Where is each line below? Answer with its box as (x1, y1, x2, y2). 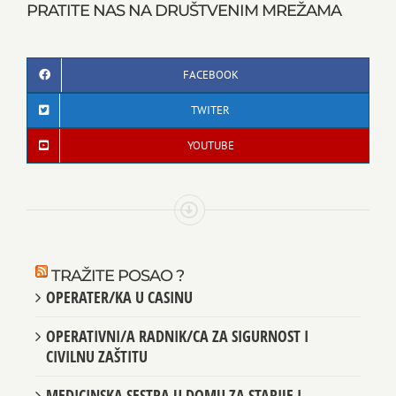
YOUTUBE (187, 137, 234, 153)
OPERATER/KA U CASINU (46, 286, 193, 308)
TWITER (191, 102, 230, 118)
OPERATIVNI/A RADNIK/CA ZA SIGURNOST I (46, 324, 308, 346)
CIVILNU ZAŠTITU (46, 345, 148, 367)
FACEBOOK (182, 66, 239, 82)
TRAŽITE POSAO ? (51, 265, 184, 286)
